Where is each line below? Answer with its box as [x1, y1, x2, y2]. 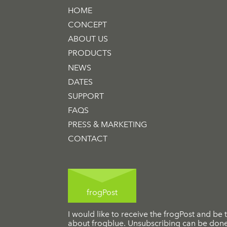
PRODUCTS [68, 48, 112, 58]
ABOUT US [68, 34, 108, 44]
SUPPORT [68, 91, 104, 101]
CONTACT [68, 133, 108, 143]
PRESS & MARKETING [68, 119, 147, 129]
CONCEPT [68, 20, 107, 30]
